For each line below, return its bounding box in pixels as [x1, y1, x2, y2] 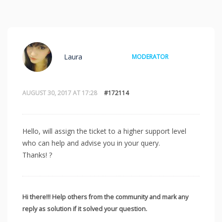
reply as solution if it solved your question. [22, 204, 147, 213]
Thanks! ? [22, 150, 52, 160]
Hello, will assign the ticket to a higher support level [22, 126, 186, 136]
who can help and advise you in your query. [22, 138, 160, 148]
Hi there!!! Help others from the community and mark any [22, 192, 188, 201]
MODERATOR [132, 52, 168, 61]
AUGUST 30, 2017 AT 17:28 [22, 88, 97, 97]
